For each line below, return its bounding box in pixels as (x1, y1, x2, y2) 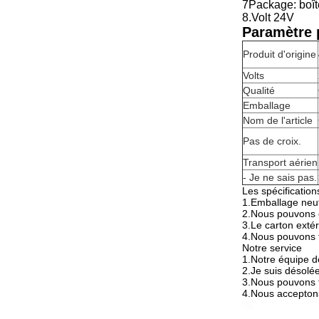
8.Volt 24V (242, 11, 294, 23)
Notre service (242, 242, 302, 253)
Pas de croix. (243, 135, 301, 147)
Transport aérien (243, 157, 318, 168)
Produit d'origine (243, 48, 316, 60)
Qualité (243, 85, 275, 96)
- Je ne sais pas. (243, 172, 317, 183)
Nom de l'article (243, 115, 313, 126)
